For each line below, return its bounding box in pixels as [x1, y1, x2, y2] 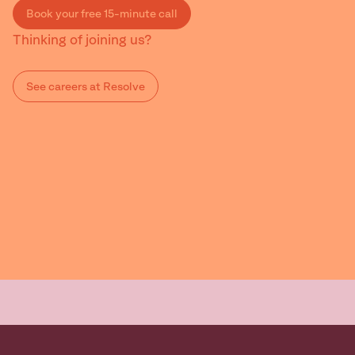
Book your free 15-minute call [26, 9, 177, 20]
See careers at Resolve [26, 82, 145, 93]
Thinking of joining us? [13, 33, 152, 48]
